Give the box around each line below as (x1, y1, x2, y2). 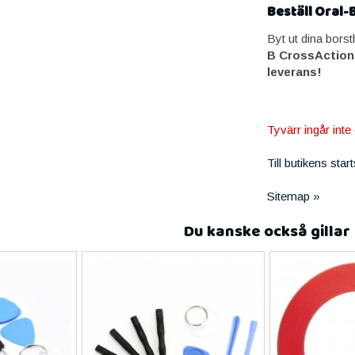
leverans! (266, 65, 322, 78)
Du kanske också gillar (183, 219, 350, 244)
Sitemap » (266, 189, 320, 203)
